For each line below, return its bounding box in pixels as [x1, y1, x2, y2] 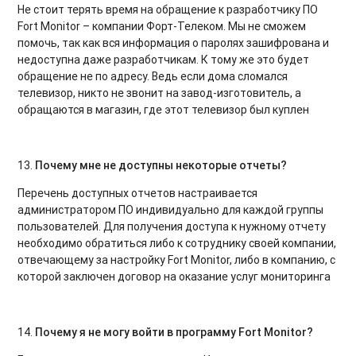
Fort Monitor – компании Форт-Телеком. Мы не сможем [17, 18, 307, 33]
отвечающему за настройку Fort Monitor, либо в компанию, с [17, 252, 336, 267]
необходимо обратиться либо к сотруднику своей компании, [17, 235, 337, 250]
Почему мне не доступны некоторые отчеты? [35, 157, 288, 172]
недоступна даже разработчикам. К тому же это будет [17, 52, 310, 67]
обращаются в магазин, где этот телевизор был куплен [17, 102, 310, 117]
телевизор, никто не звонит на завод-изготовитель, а [17, 85, 302, 100]
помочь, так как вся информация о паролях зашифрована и [17, 35, 330, 50]
